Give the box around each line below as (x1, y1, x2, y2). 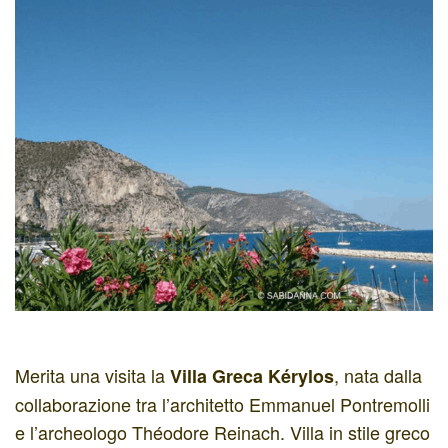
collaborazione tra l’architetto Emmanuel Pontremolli (15, 390, 430, 417)
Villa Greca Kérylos (170, 362, 334, 389)
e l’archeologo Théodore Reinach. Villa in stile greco (15, 418, 430, 445)
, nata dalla (334, 361, 422, 388)
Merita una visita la (15, 361, 170, 388)
